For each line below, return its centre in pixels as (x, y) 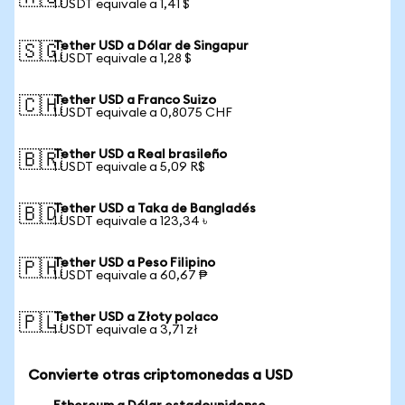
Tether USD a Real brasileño (140, 155)
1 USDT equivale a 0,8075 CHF (143, 113)
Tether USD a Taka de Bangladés (155, 209)
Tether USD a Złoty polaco (136, 317)
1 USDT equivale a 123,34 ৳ (130, 221)
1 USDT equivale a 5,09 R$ (129, 167)
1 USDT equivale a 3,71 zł (126, 330)
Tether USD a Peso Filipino (134, 263)
